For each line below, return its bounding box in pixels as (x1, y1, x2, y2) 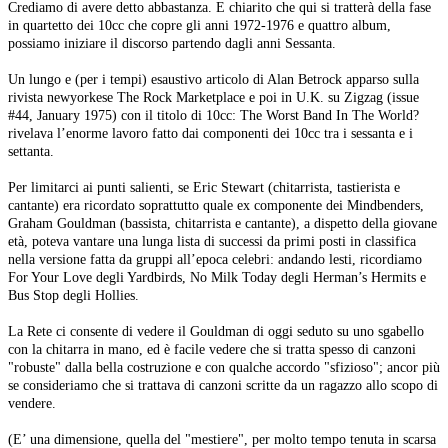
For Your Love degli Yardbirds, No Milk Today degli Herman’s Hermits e (8, 269, 426, 286)
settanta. (8, 143, 54, 160)
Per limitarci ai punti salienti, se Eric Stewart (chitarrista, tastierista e (8, 179, 400, 196)
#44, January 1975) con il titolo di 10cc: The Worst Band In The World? (8, 107, 419, 124)
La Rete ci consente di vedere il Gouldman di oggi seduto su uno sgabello (8, 323, 424, 340)
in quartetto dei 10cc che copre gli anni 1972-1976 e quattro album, (8, 17, 391, 34)
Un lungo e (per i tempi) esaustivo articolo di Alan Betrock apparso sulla (8, 71, 419, 88)
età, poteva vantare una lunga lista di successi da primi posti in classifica (8, 233, 416, 250)
